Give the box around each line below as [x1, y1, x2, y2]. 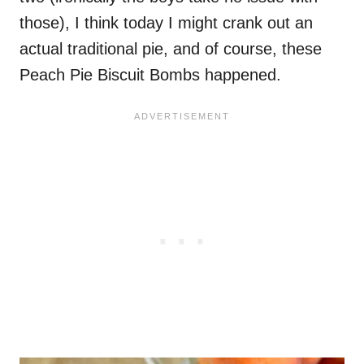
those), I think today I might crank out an [19, 13, 313, 32]
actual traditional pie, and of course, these [19, 39, 322, 58]
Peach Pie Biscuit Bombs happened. [19, 65, 281, 84]
